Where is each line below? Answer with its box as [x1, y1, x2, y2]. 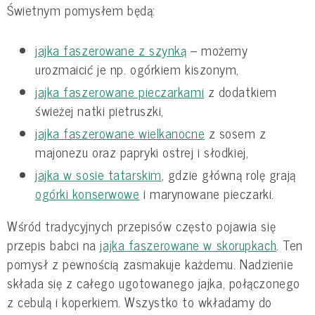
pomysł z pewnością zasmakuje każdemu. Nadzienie [7, 252, 294, 274]
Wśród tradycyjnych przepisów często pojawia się [7, 214, 276, 236]
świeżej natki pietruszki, [35, 100, 164, 122]
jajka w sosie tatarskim [35, 164, 162, 186]
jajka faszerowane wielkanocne [35, 122, 205, 144]
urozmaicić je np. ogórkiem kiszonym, [35, 58, 239, 80]
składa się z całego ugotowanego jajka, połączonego [7, 271, 300, 293]
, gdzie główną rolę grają [161, 164, 296, 186]
